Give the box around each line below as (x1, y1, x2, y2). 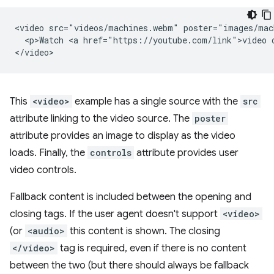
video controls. (10, 164, 76, 176)
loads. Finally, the (10, 147, 87, 159)
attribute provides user (134, 147, 239, 159)
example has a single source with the (72, 95, 240, 108)
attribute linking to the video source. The (10, 113, 192, 125)
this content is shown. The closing (67, 225, 220, 237)
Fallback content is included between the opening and (10, 191, 251, 203)
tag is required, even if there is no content (57, 242, 246, 254)
